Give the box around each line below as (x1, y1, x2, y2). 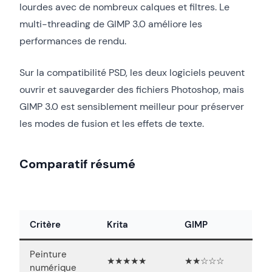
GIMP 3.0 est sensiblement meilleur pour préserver (19, 100, 244, 113)
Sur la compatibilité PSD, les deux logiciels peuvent (19, 66, 245, 79)
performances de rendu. (19, 34, 126, 47)
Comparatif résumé (19, 155, 135, 172)
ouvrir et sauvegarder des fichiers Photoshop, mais (19, 83, 244, 96)
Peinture (30, 248, 67, 260)
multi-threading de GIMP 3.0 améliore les (19, 17, 202, 30)
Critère (30, 218, 61, 231)
